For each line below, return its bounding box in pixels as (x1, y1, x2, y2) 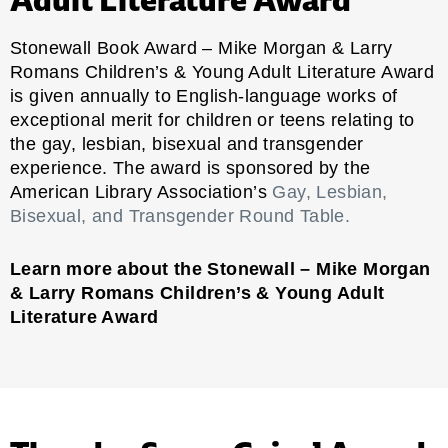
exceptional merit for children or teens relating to (10, 109, 415, 130)
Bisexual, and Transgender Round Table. (10, 205, 351, 226)
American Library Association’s (10, 181, 273, 202)
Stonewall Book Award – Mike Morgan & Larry (10, 37, 393, 58)
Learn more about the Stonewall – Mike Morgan (10, 258, 431, 279)
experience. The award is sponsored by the (10, 157, 371, 178)
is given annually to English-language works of (10, 85, 398, 106)
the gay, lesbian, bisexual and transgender (10, 133, 364, 154)
